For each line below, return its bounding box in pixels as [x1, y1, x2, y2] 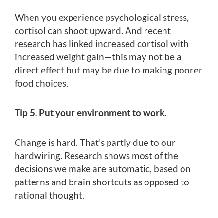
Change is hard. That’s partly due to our [15, 136, 176, 148]
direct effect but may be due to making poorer [15, 64, 202, 75]
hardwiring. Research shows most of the [15, 149, 178, 161]
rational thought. [15, 189, 84, 200]
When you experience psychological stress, [15, 11, 189, 23]
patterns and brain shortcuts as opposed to [15, 176, 189, 187]
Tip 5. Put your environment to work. [15, 107, 166, 118]
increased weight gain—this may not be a [15, 51, 182, 62]
